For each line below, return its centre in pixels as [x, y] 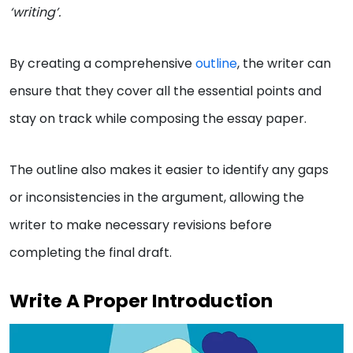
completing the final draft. [91, 252]
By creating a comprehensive [102, 63]
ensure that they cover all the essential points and [165, 91]
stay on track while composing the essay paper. [160, 118]
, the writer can [284, 63]
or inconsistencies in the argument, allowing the [157, 197]
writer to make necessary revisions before [141, 225]
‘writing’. [35, 12]
